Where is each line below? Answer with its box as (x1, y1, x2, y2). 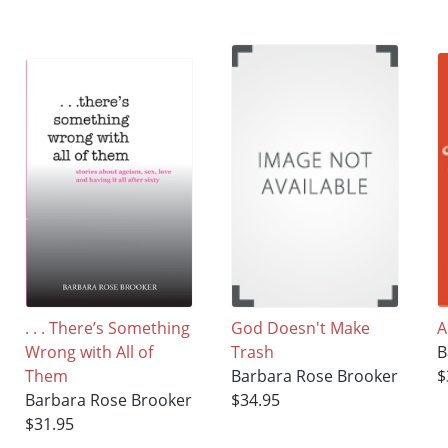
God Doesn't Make (231, 317, 371, 340)
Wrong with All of (25, 341, 154, 364)
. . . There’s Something (25, 317, 191, 340)
